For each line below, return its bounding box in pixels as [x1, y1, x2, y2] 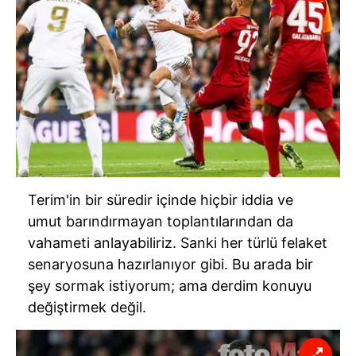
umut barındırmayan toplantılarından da [28, 213, 293, 230]
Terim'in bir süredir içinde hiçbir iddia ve [28, 192, 293, 209]
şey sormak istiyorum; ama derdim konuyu [28, 277, 311, 295]
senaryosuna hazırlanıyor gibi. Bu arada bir [28, 256, 313, 273]
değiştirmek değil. [28, 299, 146, 316]
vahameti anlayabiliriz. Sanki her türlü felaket [28, 234, 327, 252]
